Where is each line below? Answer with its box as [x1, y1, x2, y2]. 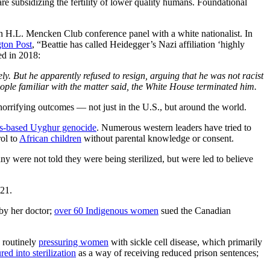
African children [19, 133, 81, 143]
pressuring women [39, 236, 108, 247]
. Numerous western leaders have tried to [96, 122, 251, 133]
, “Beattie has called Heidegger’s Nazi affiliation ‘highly [32, 39, 245, 49]
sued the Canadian [159, 205, 231, 216]
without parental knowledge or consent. [81, 133, 234, 143]
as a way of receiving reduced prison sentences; [76, 247, 259, 258]
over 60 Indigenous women [54, 205, 159, 216]
